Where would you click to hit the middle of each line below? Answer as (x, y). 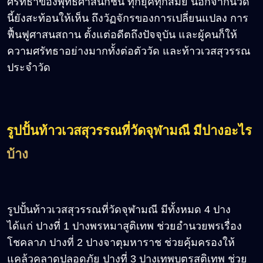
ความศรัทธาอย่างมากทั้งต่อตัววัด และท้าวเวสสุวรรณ (129, 51)
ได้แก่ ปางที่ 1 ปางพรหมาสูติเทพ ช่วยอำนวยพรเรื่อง (124, 226)
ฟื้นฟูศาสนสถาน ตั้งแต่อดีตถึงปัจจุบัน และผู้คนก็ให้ (122, 34)
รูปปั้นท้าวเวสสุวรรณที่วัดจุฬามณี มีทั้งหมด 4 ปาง (119, 209)
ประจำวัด (29, 67)
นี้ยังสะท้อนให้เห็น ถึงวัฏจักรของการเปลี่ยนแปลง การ (128, 18)
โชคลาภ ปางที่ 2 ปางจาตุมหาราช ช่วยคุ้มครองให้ (121, 242)
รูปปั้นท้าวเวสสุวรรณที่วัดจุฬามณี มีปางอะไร (129, 130)
